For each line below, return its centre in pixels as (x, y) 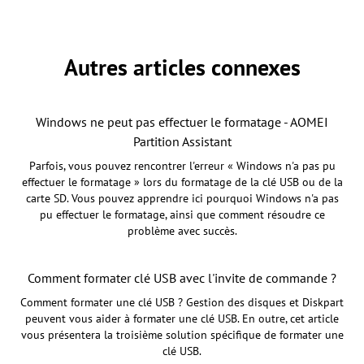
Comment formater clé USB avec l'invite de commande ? (182, 277)
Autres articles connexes (182, 67)
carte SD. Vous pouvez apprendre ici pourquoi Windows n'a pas (182, 198)
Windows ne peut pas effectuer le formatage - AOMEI (182, 121)
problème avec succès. (182, 230)
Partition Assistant (182, 141)
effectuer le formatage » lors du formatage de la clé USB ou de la (182, 182)
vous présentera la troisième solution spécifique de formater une (182, 334)
